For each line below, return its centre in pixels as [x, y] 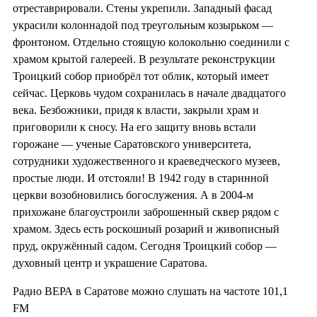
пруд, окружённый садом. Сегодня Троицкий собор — [145, 246]
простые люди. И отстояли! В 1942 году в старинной [141, 178]
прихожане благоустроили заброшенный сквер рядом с [146, 212]
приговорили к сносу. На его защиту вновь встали [134, 127]
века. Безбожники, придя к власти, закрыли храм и [136, 110]
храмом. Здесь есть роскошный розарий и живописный [146, 229]
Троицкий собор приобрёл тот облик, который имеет [141, 76]
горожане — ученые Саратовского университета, [132, 144]
